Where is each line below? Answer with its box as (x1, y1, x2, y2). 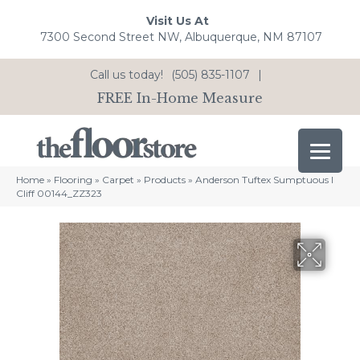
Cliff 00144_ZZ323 (16, 187, 102, 200)
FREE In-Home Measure (97, 89, 263, 106)
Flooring (54, 174, 92, 186)
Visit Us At (145, 14, 209, 29)
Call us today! (90, 67, 163, 82)
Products (144, 174, 186, 186)
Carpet (102, 174, 134, 186)
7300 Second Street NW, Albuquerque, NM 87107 (40, 30, 322, 45)
